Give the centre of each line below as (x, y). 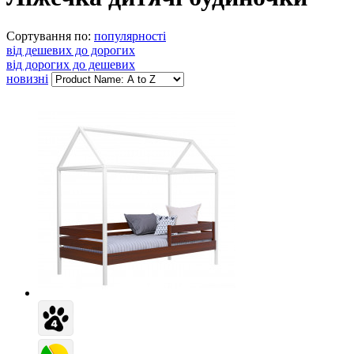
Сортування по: (49, 36)
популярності (130, 36)
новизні (27, 78)
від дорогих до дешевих (71, 64)
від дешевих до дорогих (71, 50)
